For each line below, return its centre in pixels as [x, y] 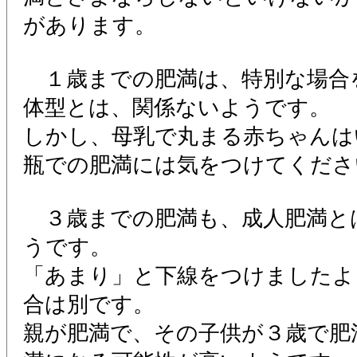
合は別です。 [89, 304]
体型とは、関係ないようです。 [177, 108]
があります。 [90, 25]
